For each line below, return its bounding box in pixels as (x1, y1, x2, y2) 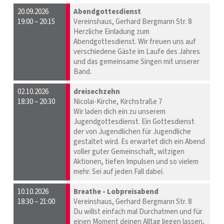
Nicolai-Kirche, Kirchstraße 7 (73, 96, 162, 107)
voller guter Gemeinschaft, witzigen (73, 146, 185, 157)
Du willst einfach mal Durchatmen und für (73, 206, 203, 217)
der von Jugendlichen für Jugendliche (73, 126, 191, 137)
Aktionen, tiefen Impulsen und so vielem (73, 156, 199, 167)
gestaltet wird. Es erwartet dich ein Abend (73, 136, 205, 147)
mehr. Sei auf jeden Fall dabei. (73, 166, 164, 177)
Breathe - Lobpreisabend (73, 186, 159, 197)
